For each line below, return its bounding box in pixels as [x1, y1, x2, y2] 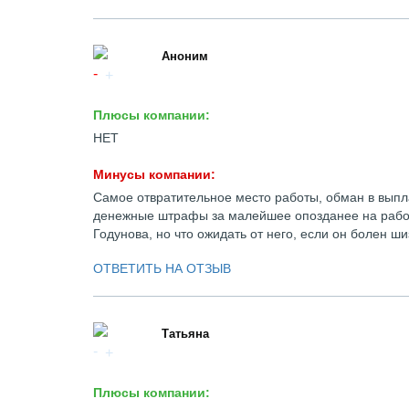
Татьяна [162, 327, 209, 341]
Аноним [162, 49, 208, 63]
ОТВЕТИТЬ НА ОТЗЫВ [93, 261, 231, 276]
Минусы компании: [93, 167, 215, 182]
